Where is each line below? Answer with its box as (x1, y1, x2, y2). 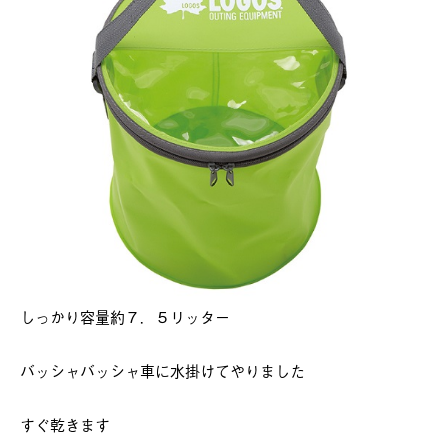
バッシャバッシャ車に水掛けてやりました (20, 359, 305, 381)
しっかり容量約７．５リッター (20, 305, 230, 327)
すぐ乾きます (20, 413, 110, 435)
